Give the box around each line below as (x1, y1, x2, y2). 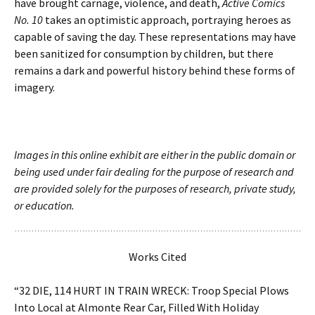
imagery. (14, 80, 55, 94)
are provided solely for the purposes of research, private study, (14, 181, 296, 195)
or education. (14, 198, 75, 212)
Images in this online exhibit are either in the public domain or (14, 148, 295, 162)
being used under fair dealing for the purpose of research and (14, 165, 294, 179)
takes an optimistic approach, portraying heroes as (43, 13, 291, 27)
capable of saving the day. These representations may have (14, 30, 296, 44)
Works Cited (129, 250, 186, 264)
